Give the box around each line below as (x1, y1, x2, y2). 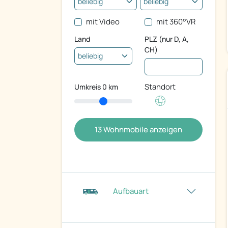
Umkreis (74, 82, 102, 92)
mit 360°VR (156, 16, 195, 27)
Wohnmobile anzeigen (102, 124, 182, 135)
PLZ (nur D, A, (145, 34, 189, 44)
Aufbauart (113, 186, 149, 197)
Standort (145, 81, 176, 93)
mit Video (85, 16, 120, 27)
